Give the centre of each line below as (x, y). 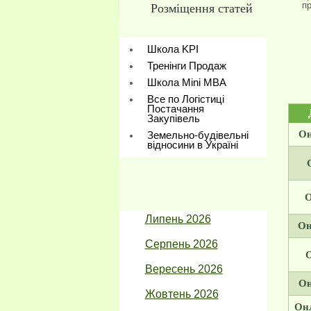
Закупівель (173, 118)
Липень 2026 (178, 219)
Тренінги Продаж (186, 66)
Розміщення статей (201, 8)
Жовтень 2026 (182, 294)
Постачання (175, 109)
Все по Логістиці (185, 99)
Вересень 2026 (184, 269)
